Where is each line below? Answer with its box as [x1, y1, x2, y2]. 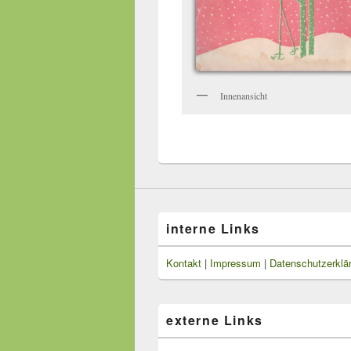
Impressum [210, 255, 261, 271]
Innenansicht [220, 89, 267, 102]
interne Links [166, 219, 260, 238]
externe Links [166, 311, 263, 330]
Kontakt [166, 255, 201, 271]
